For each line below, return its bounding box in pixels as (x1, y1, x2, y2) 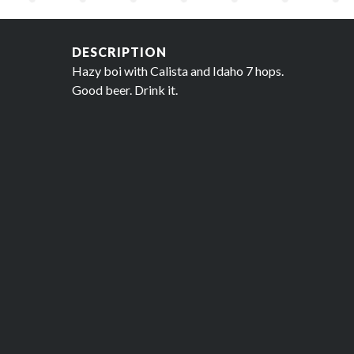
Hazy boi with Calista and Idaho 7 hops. (72, 63, 284, 78)
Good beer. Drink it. (72, 82, 178, 97)
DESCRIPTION (72, 44, 167, 59)
